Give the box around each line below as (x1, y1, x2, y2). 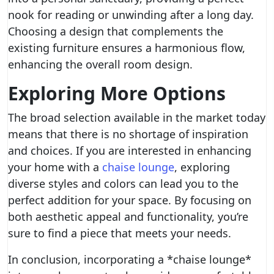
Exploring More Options (8, 81, 226, 106)
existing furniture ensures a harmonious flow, (8, 40, 245, 55)
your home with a (8, 160, 102, 174)
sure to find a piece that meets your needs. (8, 226, 231, 240)
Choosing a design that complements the (8, 24, 223, 39)
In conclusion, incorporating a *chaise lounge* (8, 252, 251, 267)
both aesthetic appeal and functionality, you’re (8, 209, 248, 224)
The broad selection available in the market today (8, 110, 265, 125)
